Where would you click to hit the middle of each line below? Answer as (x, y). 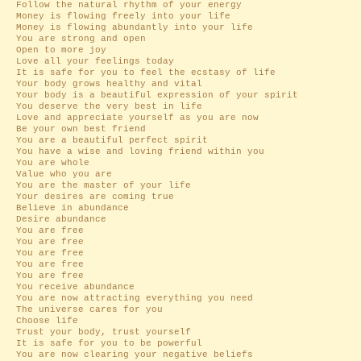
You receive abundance (75, 287)
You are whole (53, 163)
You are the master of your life (104, 185)
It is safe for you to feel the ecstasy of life (149, 73)
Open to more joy (61, 50)
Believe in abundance (73, 208)
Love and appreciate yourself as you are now (137, 118)
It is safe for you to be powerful (109, 343)
